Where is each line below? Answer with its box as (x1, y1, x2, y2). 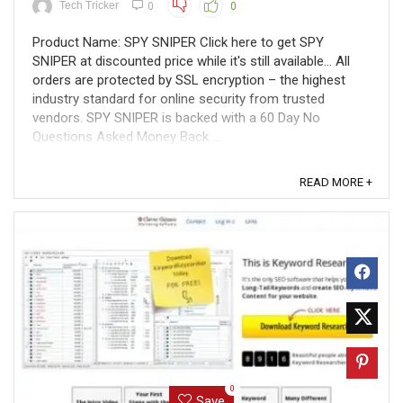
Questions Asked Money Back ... (32, 129, 220, 145)
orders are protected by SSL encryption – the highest (32, 72, 345, 88)
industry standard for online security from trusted (32, 91, 325, 107)
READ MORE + (300, 175, 372, 189)
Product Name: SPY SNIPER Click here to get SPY (32, 34, 324, 50)
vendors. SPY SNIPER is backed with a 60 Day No (32, 110, 320, 126)
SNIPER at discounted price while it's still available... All (32, 53, 350, 69)
